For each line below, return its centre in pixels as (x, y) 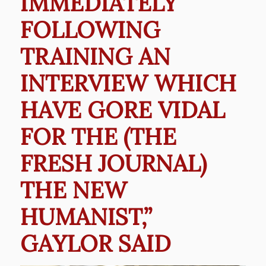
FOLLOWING (90, 30)
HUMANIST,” (86, 217)
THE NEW (73, 190)
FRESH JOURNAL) (113, 164)
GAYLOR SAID (95, 244)
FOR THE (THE (98, 137)
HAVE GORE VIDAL (122, 110)
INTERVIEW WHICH (128, 83)
